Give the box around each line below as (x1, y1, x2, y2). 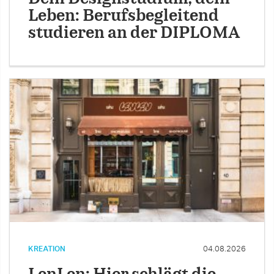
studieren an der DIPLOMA (28, 25, 240, 41)
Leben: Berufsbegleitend (28, 8, 219, 24)
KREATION (28, 245, 65, 253)
